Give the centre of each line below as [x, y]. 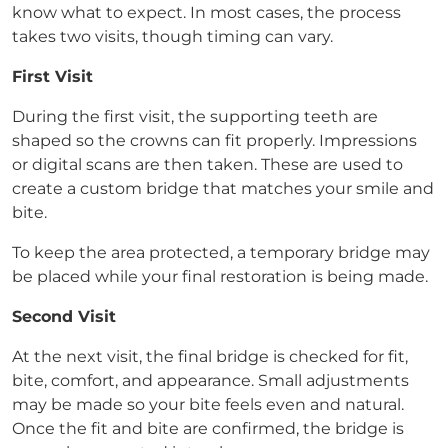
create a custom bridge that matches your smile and [223, 188]
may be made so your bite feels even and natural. [208, 404]
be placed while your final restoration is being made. [220, 276]
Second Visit [64, 316]
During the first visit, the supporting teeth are [195, 116]
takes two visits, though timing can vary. [172, 36]
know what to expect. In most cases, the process [206, 12]
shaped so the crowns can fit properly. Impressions [214, 140]
